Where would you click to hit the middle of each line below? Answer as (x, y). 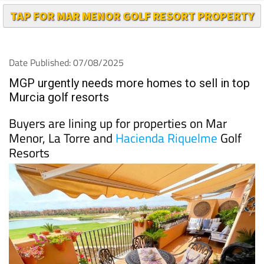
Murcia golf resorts (59, 97)
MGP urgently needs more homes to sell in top (129, 83)
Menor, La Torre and (62, 138)
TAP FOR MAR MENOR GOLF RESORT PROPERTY (132, 15)
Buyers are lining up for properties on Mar (118, 123)
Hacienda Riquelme (166, 138)
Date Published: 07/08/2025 (66, 62)
